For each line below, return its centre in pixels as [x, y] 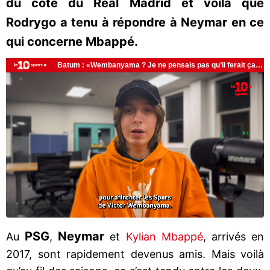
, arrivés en [234, 236]
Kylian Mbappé [164, 236]
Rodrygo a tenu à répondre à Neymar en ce [135, 22]
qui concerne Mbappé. [72, 42]
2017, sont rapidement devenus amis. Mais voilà [135, 254]
